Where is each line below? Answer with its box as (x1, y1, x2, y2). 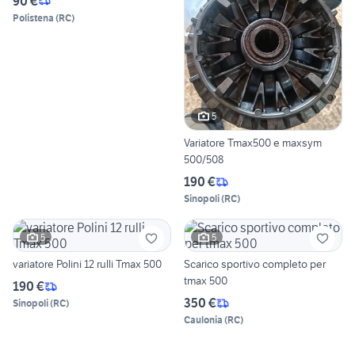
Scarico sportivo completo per (184, 257, 326, 272)
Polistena (13, 11, 54, 24)
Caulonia (184, 314, 223, 326)
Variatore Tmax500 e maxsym (184, 136, 322, 151)
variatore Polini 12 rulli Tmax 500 (13, 257, 162, 272)
